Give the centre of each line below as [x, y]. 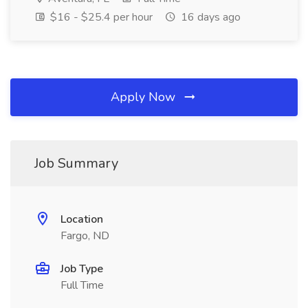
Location [82, 219]
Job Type [82, 269]
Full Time [82, 285]
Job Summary [76, 163]
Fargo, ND [85, 236]
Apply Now [145, 97]
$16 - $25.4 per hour [100, 17]
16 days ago [209, 17]
